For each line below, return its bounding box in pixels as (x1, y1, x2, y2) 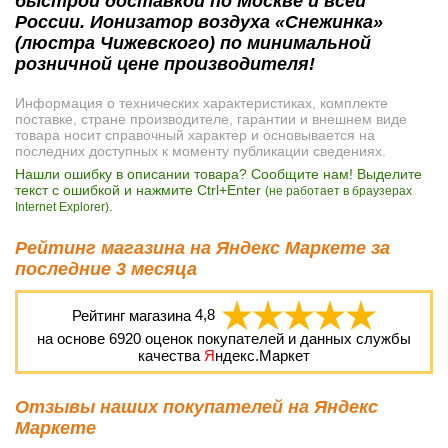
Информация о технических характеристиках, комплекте (15, 94, 388, 111)
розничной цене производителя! (15, 53, 315, 74)
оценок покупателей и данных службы (141, 329, 411, 347)
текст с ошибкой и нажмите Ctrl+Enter (15, 181, 265, 198)
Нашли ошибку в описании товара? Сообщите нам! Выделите (15, 165, 422, 182)
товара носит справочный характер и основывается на (15, 126, 375, 143)
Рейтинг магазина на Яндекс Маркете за (15, 237, 390, 258)
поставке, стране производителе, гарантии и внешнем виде (15, 110, 407, 127)
